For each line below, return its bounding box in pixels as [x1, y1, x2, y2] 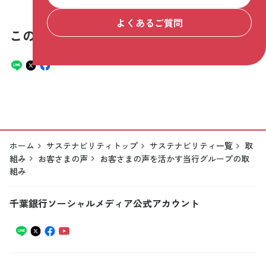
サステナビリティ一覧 [150, 140, 233, 152]
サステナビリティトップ [46, 140, 138, 152]
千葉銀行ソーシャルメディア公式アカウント [9, 196, 199, 211]
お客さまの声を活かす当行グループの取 [100, 152, 249, 164]
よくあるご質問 [116, 15, 183, 30]
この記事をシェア [9, 26, 116, 45]
